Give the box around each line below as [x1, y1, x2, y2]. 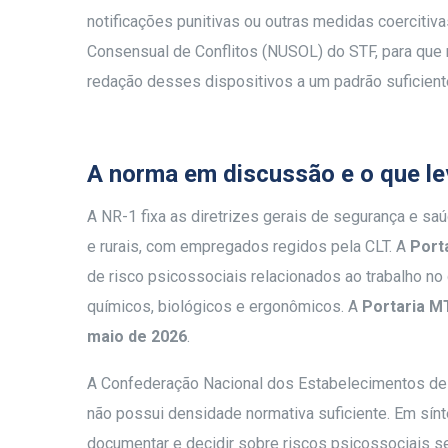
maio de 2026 [87, 326, 187, 346]
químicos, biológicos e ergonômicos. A [87, 296, 362, 316]
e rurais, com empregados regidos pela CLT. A [87, 236, 410, 256]
